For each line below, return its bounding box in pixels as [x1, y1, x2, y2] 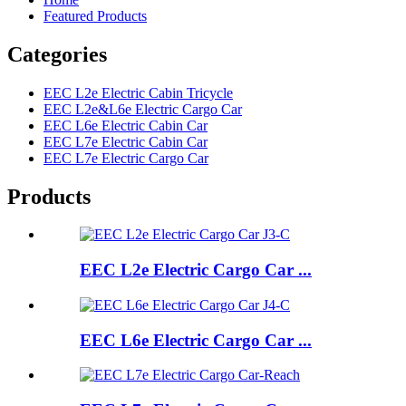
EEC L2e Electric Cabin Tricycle [43, 84, 233, 101]
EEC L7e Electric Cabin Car [43, 133, 208, 150]
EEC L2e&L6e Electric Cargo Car [43, 101, 242, 117]
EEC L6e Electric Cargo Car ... [80, 330, 312, 350]
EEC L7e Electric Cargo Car [43, 150, 208, 166]
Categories [7, 42, 107, 66]
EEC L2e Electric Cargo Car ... [80, 260, 312, 280]
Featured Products [43, 7, 147, 24]
